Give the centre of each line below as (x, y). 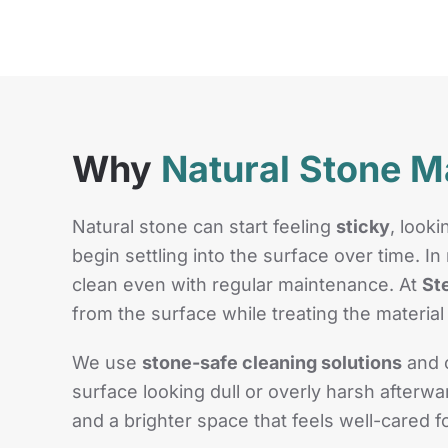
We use (107, 363)
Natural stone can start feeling (204, 227)
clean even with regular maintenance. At (247, 285)
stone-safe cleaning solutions (272, 363)
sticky (363, 227)
